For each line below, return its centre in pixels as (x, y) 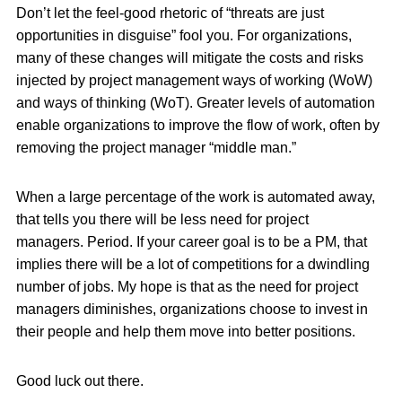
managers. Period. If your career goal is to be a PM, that (192, 242)
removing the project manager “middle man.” (156, 148)
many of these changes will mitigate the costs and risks (190, 58)
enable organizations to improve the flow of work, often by (198, 125)
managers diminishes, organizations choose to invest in (192, 309)
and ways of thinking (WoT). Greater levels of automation (196, 103)
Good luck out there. (80, 381)
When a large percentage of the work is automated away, (196, 197)
